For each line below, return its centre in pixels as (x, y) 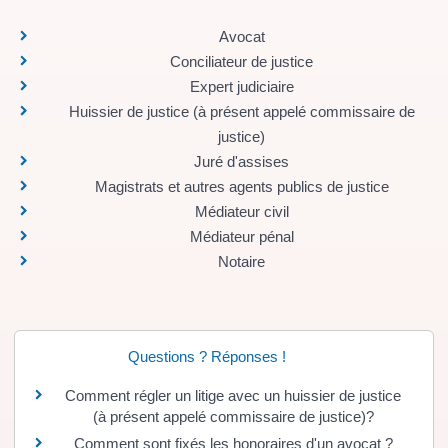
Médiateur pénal (241, 236)
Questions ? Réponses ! (206, 356)
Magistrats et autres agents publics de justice (241, 186)
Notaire (241, 261)
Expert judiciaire (241, 86)
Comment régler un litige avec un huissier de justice (233, 395)
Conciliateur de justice (241, 61)
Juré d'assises (241, 161)
